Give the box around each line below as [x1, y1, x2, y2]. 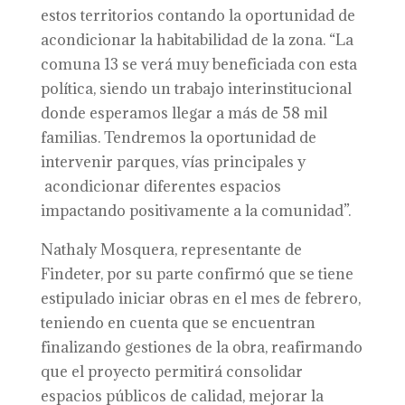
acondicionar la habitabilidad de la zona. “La [40, 30, 353, 50]
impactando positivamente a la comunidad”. [40, 201, 351, 221]
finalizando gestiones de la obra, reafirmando [40, 337, 363, 357]
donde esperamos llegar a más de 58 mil [40, 103, 327, 123]
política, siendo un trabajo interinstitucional [40, 79, 352, 99]
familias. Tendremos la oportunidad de [40, 127, 316, 147]
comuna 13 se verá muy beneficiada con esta [40, 54, 357, 74]
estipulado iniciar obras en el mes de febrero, [40, 288, 361, 308]
